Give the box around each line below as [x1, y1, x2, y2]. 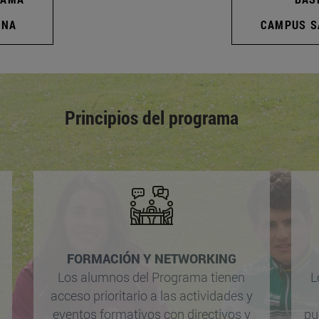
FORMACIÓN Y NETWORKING [66, 250, 236, 268]
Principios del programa [64, 105, 239, 130]
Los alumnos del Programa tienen [58, 268, 246, 286]
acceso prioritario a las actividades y [50, 287, 253, 305]
